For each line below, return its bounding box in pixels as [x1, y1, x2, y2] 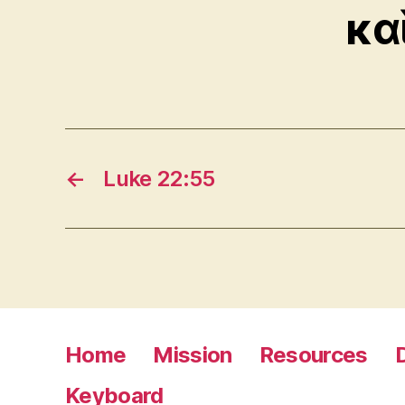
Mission [153, 341, 232, 368]
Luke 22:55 [103, 165, 215, 192]
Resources [259, 341, 368, 368]
